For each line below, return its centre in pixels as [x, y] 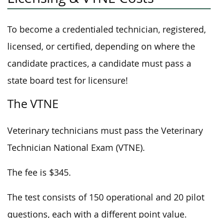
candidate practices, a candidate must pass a [99, 64]
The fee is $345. [39, 173]
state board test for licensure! [68, 81]
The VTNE [33, 104]
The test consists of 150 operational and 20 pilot [106, 197]
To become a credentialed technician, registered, [107, 29]
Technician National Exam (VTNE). [76, 148]
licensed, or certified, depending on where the [101, 46]
